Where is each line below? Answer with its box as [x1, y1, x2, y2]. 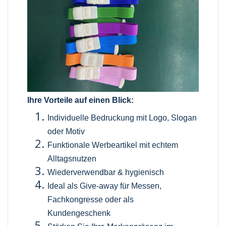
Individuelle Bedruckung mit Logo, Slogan [47, 113, 197, 122]
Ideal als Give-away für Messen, [47, 181, 162, 190]
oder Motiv [47, 127, 85, 136]
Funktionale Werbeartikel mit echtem [47, 140, 179, 149]
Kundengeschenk [47, 208, 111, 217]
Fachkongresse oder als [47, 195, 134, 204]
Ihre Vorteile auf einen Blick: [27, 95, 134, 104]
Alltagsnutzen [47, 154, 97, 163]
